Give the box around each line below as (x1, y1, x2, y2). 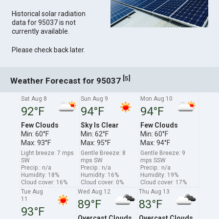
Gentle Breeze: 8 (81, 149, 126, 156)
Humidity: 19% (140, 171, 179, 178)
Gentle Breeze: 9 (140, 149, 186, 156)
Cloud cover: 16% (21, 178, 68, 186)
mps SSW (140, 156, 166, 164)
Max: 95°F (81, 138, 111, 147)
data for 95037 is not (12, 19, 76, 27)
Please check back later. (12, 46, 86, 54)
